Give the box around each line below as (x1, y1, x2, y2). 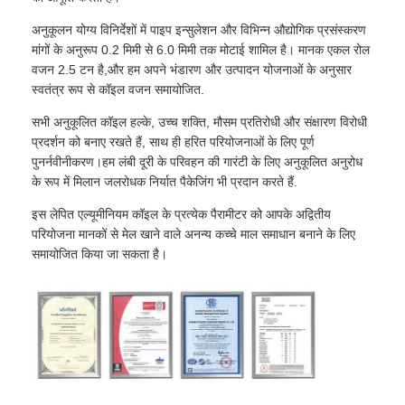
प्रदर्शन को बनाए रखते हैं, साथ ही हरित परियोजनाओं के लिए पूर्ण (32, 134, 316, 149)
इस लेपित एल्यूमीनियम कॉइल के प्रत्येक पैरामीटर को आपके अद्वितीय (32, 206, 332, 221)
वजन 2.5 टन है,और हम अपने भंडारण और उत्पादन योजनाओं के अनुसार (32, 61, 353, 77)
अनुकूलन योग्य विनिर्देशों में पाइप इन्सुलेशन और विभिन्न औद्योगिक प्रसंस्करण (32, 22, 367, 37)
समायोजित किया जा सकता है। (32, 246, 168, 261)
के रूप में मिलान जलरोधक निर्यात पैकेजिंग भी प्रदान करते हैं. (32, 174, 298, 189)
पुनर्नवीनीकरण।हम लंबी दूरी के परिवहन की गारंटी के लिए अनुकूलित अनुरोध (32, 154, 363, 169)
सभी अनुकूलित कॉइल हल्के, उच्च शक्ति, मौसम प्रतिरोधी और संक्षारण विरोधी (32, 114, 368, 129)
